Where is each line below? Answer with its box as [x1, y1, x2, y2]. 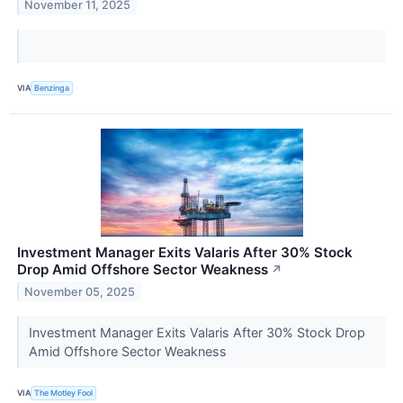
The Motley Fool [34, 388, 94, 399]
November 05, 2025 [24, 284, 136, 299]
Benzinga [34, 83, 70, 94]
